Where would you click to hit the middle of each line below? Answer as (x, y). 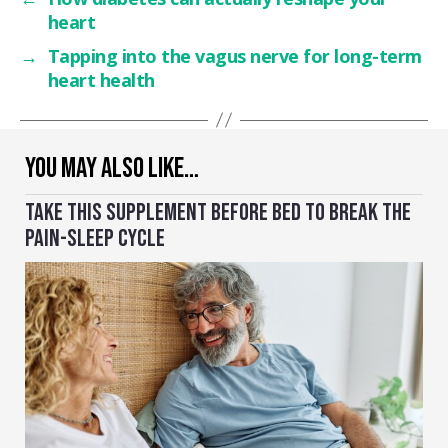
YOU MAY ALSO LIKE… (112, 168)
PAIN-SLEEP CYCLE (95, 238)
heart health (101, 79)
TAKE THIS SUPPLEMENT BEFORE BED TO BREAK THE (218, 212)
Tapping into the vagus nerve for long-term (234, 55)
